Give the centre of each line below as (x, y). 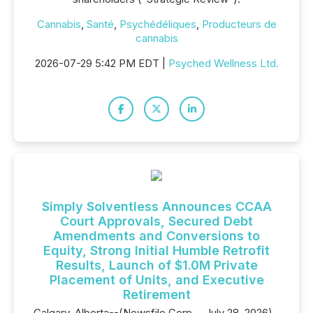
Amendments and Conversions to (156, 236)
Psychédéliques (158, 24)
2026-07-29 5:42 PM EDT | (101, 63)
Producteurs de (239, 24)
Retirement (156, 294)
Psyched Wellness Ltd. (223, 63)
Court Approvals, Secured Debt (156, 221)
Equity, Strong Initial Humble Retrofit (156, 250)
